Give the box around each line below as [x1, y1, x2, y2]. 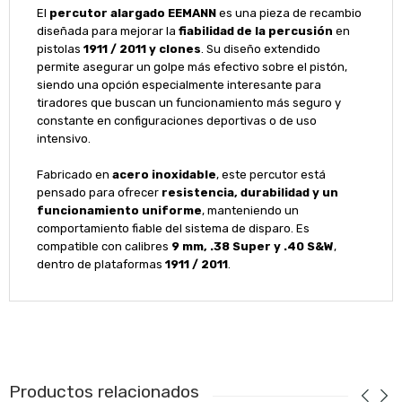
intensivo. [36, 131, 91, 145]
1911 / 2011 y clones [83, 41, 201, 56]
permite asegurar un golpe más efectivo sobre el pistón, [36, 59, 347, 74]
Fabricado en [36, 167, 112, 181]
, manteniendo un [201, 203, 299, 217]
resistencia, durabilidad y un [161, 185, 338, 199]
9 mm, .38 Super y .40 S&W [170, 239, 334, 253]
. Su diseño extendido [200, 41, 320, 56]
